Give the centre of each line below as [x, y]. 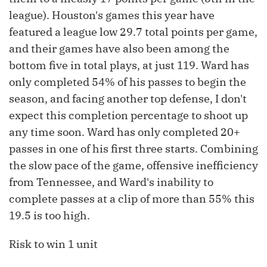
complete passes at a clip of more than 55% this [132, 199]
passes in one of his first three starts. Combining [133, 149]
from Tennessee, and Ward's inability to [111, 182]
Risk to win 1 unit [53, 244]
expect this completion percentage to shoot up [128, 116]
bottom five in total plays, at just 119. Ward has [129, 66]
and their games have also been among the [119, 49]
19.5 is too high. [49, 216]
